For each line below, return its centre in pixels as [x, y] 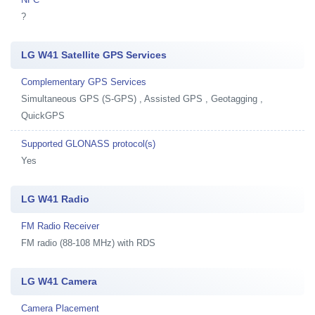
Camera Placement [60, 308]
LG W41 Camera [59, 281]
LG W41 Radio [55, 199]
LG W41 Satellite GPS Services [94, 55]
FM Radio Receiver [60, 226]
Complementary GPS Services [84, 82]
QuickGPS [43, 116]
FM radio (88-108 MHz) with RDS [88, 243]
